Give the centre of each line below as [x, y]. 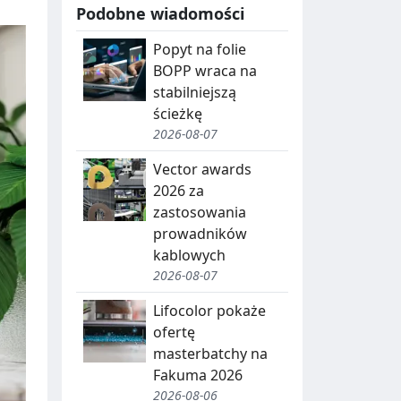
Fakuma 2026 [198, 375]
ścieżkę [178, 113]
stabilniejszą [195, 92]
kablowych [189, 255]
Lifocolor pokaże [209, 310]
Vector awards [202, 169]
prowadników [200, 233]
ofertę [174, 332]
